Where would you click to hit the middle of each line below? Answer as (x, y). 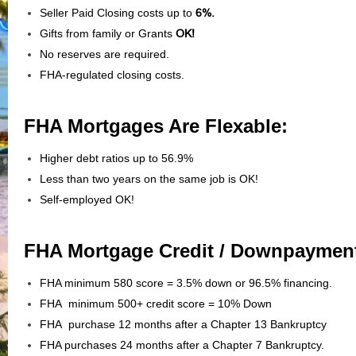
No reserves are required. (104, 54)
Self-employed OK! (87, 199)
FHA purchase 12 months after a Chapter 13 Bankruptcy (185, 324)
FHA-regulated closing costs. (112, 74)
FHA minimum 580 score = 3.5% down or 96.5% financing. (186, 282)
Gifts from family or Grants (108, 33)
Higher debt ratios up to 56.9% (116, 158)
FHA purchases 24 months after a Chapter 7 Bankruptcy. (182, 344)
